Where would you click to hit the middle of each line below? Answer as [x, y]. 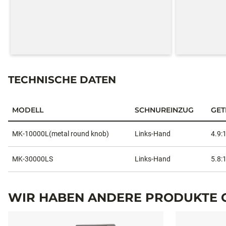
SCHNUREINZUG [164, 110]
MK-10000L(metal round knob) [61, 133]
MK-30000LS [33, 159]
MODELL [28, 110]
